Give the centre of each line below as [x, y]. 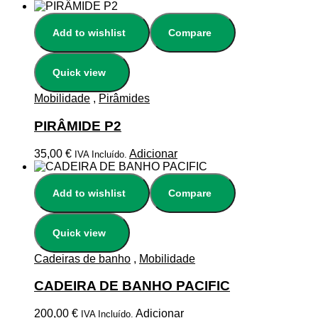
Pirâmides [124, 99]
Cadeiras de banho [82, 258]
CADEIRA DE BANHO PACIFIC [132, 286]
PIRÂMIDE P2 [78, 126]
